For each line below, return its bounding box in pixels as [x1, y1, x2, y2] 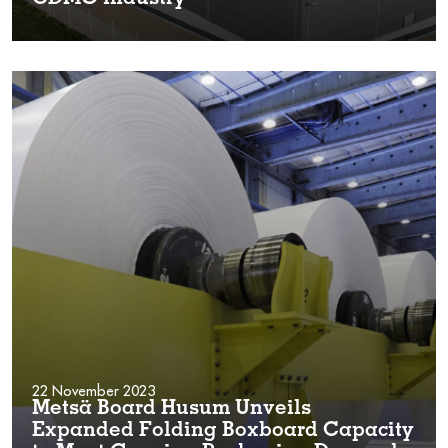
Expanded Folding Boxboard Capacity [32, 421, 414, 442]
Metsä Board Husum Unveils [32, 399, 311, 420]
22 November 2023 [32, 381, 155, 400]
